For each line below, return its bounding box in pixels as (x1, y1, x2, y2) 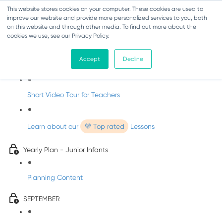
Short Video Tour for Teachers (27, 91, 120, 99)
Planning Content (27, 173, 83, 181)
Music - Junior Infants (15, 41, 117, 53)
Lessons (128, 122, 155, 130)
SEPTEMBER (23, 195, 60, 203)
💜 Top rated (84, 122, 124, 130)
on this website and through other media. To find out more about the (7, 23, 196, 30)
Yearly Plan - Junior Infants (23, 146, 108, 154)
